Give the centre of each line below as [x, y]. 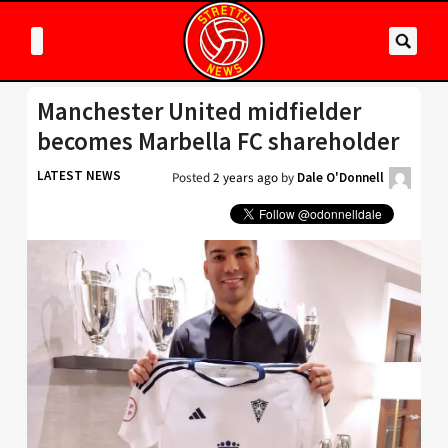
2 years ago [245, 177]
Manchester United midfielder [199, 111]
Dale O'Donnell [340, 177]
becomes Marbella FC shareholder [218, 141]
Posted [192, 177]
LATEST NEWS [79, 175]
